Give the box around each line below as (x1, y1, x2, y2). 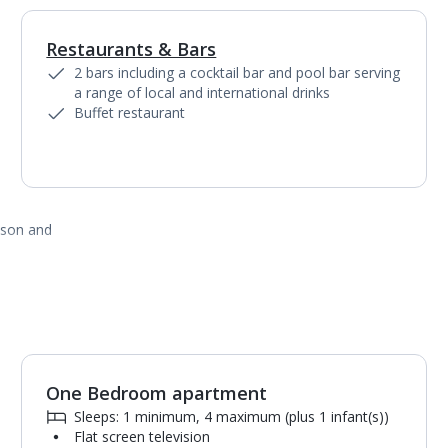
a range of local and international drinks (74, 83, 331, 102)
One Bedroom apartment (46, 381, 268, 405)
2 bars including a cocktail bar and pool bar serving (74, 63, 401, 82)
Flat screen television (74, 427, 211, 446)
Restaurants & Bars (46, 37, 217, 61)
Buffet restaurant (74, 103, 186, 122)
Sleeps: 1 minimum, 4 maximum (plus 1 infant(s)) (74, 407, 390, 426)
